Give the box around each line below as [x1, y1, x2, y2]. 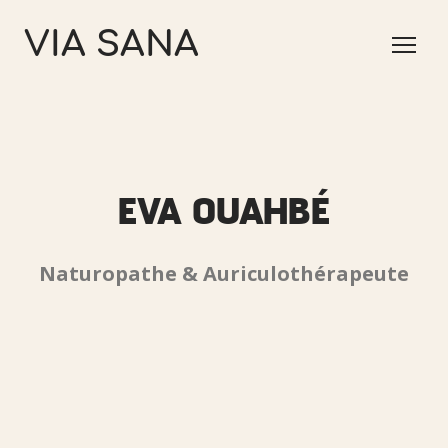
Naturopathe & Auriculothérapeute [39, 260, 409, 287]
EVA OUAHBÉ [118, 186, 330, 232]
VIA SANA [24, 25, 199, 64]
